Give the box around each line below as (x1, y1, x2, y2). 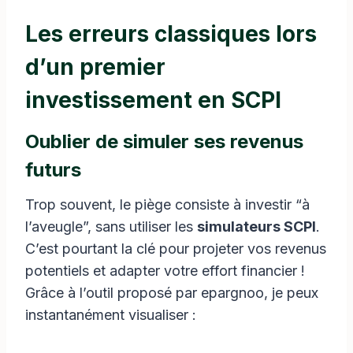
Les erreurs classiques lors (25, 20, 317, 47)
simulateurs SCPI (197, 217, 316, 235)
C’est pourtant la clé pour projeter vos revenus (25, 240, 326, 257)
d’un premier (25, 53, 165, 80)
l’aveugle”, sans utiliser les (25, 217, 197, 235)
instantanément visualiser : (25, 306, 196, 323)
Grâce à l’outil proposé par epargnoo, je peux (25, 284, 318, 301)
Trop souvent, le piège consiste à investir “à (25, 195, 310, 213)
